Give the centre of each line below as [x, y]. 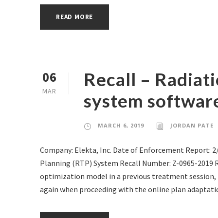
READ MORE [75, 17]
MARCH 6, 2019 [121, 126]
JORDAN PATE [192, 126]
